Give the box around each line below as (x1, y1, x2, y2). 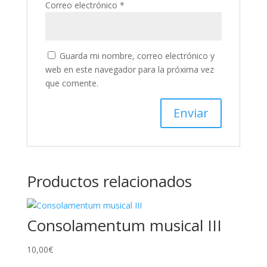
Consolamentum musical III (26, 215, 222, 236)
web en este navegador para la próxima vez (45, 64, 214, 75)
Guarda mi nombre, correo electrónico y (59, 50, 215, 61)
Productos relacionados (26, 170, 192, 192)
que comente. (45, 77, 98, 89)
